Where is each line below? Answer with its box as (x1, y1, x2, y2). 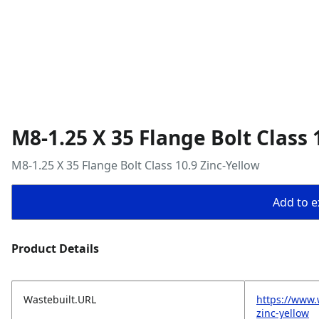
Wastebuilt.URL (23, 293, 96, 306)
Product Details (11, 241, 99, 256)
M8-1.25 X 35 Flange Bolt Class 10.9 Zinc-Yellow (11, 157, 260, 173)
